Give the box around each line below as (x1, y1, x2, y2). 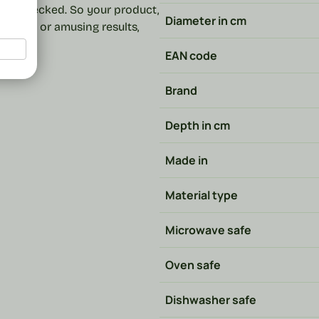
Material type (165, 187, 238, 203)
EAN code (165, 48, 217, 63)
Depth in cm (165, 117, 230, 133)
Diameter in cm (165, 13, 246, 28)
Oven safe (165, 257, 221, 273)
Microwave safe (165, 222, 251, 238)
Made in (165, 152, 208, 168)
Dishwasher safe (165, 292, 256, 308)
